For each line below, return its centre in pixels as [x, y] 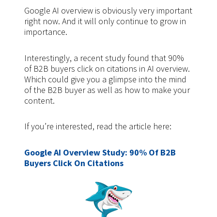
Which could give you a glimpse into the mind [105, 79]
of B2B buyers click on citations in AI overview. [107, 68]
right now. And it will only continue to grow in [105, 21]
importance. [46, 32]
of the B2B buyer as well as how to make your [107, 90]
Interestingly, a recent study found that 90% [104, 58]
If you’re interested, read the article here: [98, 126]
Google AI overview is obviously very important [108, 11]
